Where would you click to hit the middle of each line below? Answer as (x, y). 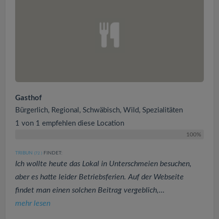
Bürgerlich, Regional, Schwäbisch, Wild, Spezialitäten (99, 110)
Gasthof (28, 98)
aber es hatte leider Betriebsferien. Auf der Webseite (99, 177)
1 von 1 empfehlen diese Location (70, 123)
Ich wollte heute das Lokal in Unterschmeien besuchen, (103, 164)
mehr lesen (33, 203)
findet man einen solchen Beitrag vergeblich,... (90, 190)
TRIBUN (24, 153)
